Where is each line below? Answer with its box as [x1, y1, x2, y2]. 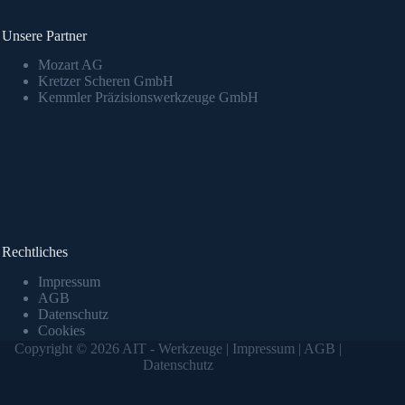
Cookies [38, 323, 85, 339]
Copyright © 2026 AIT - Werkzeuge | [14, 341, 233, 357]
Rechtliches [2, 244, 68, 260]
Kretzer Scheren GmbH [38, 73, 174, 89]
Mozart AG [38, 57, 103, 73]
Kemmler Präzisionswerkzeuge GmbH [38, 89, 259, 106]
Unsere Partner [2, 27, 87, 43]
